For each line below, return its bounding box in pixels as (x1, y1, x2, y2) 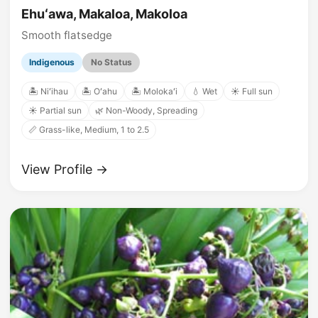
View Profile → (21, 161, 108, 177)
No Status (90, 57, 132, 68)
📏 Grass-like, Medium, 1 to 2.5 (28, 124, 149, 136)
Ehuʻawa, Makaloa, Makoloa (21, 6, 187, 21)
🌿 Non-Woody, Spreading (95, 105, 198, 116)
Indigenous (29, 57, 75, 68)
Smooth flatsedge (21, 28, 112, 42)
